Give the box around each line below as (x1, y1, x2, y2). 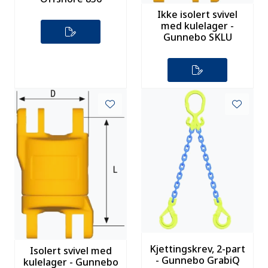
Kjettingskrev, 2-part (150, 242, 245, 256)
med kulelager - (161, 19, 234, 32)
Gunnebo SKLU (163, 30, 232, 44)
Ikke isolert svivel (157, 7, 237, 21)
